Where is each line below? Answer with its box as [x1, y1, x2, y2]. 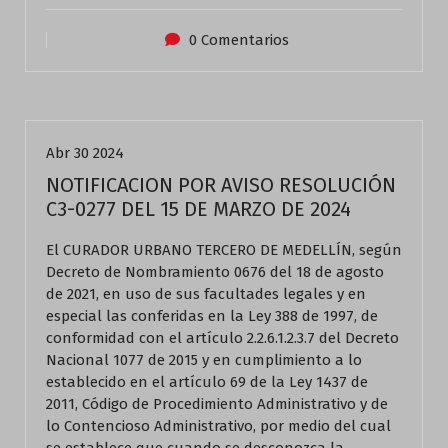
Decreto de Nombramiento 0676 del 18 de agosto [46, 263, 384, 281]
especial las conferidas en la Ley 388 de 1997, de [46, 307, 378, 325]
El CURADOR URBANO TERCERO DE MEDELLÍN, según [46, 241, 402, 259]
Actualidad [55, 86, 119, 100]
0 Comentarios [189, 31, 289, 49]
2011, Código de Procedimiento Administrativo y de [46, 395, 388, 413]
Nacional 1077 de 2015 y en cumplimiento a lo [46, 351, 362, 369]
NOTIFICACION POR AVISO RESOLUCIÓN [46, 173, 396, 197]
